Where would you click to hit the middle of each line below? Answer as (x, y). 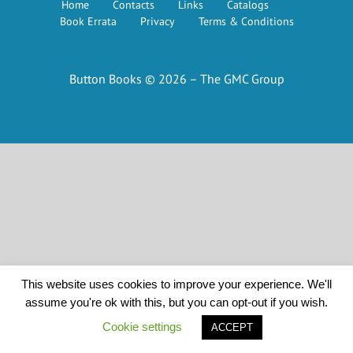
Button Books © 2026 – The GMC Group (176, 79)
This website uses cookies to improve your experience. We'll (176, 284)
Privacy (157, 21)
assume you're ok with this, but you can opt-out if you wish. (176, 302)
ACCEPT (232, 327)
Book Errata (88, 21)
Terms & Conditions (246, 21)
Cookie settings (142, 327)
